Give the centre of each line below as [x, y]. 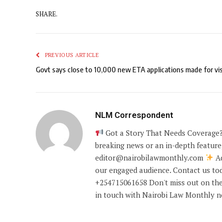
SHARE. [47, 14]
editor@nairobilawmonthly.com [150, 157]
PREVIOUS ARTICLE [71, 55]
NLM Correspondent [134, 115]
